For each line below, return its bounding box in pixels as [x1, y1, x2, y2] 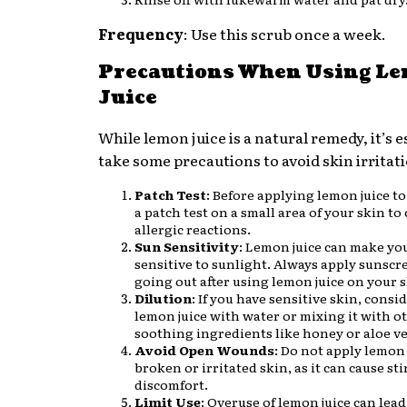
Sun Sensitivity [134, 236, 239, 255]
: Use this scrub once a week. [184, 22, 386, 45]
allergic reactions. [134, 219, 251, 238]
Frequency [98, 22, 184, 45]
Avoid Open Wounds [134, 340, 274, 359]
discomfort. [134, 374, 208, 393]
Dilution [134, 288, 192, 307]
